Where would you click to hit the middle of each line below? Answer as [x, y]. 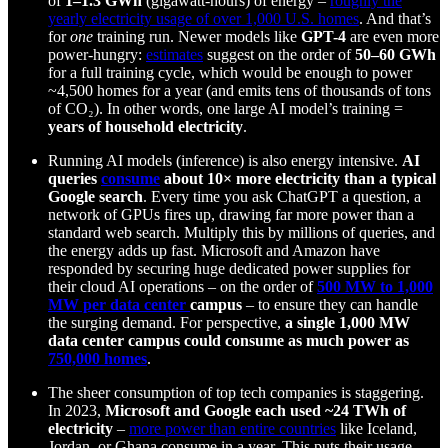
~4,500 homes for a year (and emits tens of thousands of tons [239, 91]
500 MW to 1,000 [375, 287]
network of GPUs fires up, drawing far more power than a [231, 215]
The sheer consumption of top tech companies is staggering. [236, 393]
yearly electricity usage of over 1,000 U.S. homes [203, 19]
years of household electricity [145, 127]
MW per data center [119, 305]
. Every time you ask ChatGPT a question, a [282, 197]
